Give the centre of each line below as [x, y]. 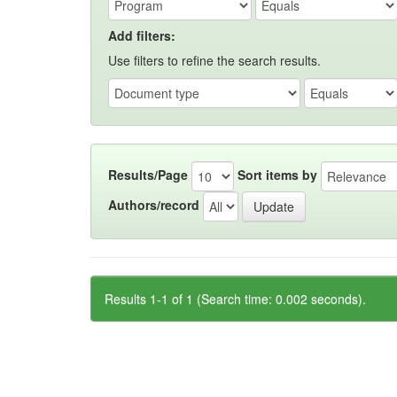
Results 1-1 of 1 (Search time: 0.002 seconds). [235, 299]
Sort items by [277, 174]
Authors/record [154, 204]
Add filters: [142, 35]
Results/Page [148, 174]
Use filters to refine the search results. [214, 60]
